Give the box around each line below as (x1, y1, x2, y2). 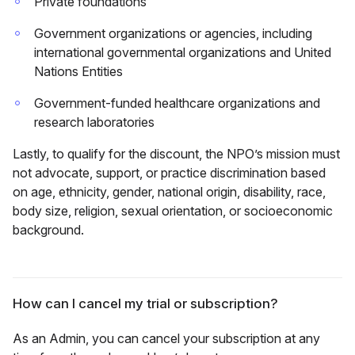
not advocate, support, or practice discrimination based (13, 165, 326, 181)
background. (13, 222, 84, 239)
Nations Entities (34, 63, 124, 80)
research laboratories (34, 114, 155, 131)
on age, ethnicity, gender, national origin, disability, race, (13, 184, 326, 200)
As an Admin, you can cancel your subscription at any (13, 330, 320, 347)
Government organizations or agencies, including (34, 25, 313, 42)
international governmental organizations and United (34, 44, 332, 61)
